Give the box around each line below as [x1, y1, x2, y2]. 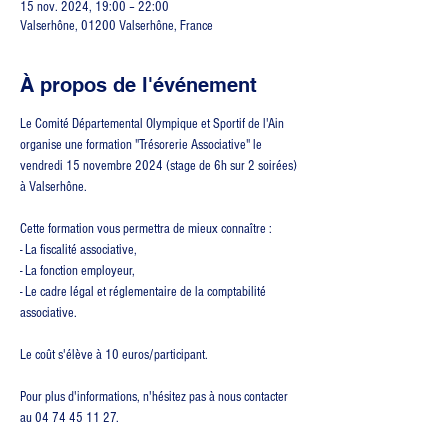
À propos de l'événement [20, 73, 257, 97]
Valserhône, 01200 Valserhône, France [20, 18, 213, 34]
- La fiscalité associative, [20, 242, 137, 258]
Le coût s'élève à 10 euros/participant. [20, 347, 208, 363]
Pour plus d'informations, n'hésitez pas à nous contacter [20, 389, 291, 405]
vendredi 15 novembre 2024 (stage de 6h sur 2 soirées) [20, 158, 300, 174]
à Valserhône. [20, 179, 87, 195]
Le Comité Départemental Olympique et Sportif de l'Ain [20, 116, 287, 132]
